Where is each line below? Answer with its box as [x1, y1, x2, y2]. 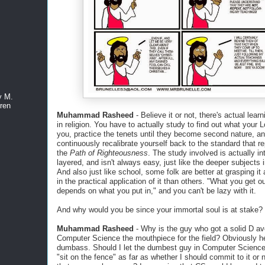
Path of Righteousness [70, 148, 148, 157]
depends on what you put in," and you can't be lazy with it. [57, 186, 256, 195]
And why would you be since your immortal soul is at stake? [57, 205, 263, 214]
